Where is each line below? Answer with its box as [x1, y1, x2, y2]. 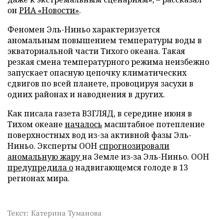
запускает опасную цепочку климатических [7, 67, 187, 78]
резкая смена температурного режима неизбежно [7, 56, 209, 67]
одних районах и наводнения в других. [7, 89, 165, 100]
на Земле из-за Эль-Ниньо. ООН [82, 151, 209, 162]
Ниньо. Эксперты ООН [7, 140, 99, 151]
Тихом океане [7, 119, 65, 130]
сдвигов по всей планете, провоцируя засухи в [7, 78, 193, 89]
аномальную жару [7, 151, 82, 162]
